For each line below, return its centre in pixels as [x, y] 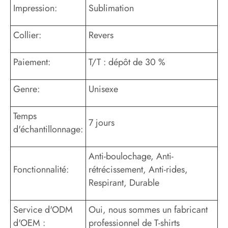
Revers [101, 35]
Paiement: [32, 62]
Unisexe [103, 89]
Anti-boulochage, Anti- [131, 156]
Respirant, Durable [124, 183]
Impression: [35, 8]
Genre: [26, 89]
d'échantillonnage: [48, 130]
